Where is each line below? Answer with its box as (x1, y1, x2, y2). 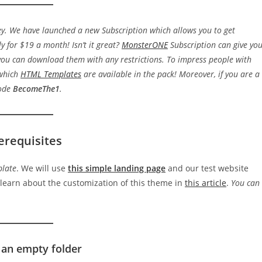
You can (231, 177, 260, 188)
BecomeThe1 (13, 83, 60, 94)
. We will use (16, 163, 68, 174)
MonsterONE (122, 39, 168, 50)
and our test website (166, 163, 249, 174)
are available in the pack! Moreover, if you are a (81, 68, 260, 80)
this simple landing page (68, 163, 166, 174)
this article (185, 177, 226, 188)
